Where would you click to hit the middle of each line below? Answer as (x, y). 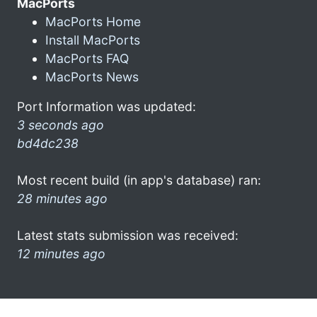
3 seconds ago (60, 125)
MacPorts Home (93, 21)
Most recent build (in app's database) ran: (139, 180)
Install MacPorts (93, 40)
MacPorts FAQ (87, 58)
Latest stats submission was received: (128, 235)
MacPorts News (92, 76)
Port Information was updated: (106, 106)
